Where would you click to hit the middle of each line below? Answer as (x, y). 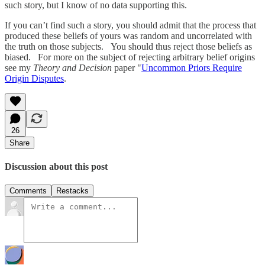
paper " (127, 67)
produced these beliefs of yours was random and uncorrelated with (128, 35)
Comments (28, 191)
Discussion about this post (56, 167)
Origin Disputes (34, 78)
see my (19, 67)
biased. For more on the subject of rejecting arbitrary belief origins (130, 57)
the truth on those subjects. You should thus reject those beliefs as (128, 46)
